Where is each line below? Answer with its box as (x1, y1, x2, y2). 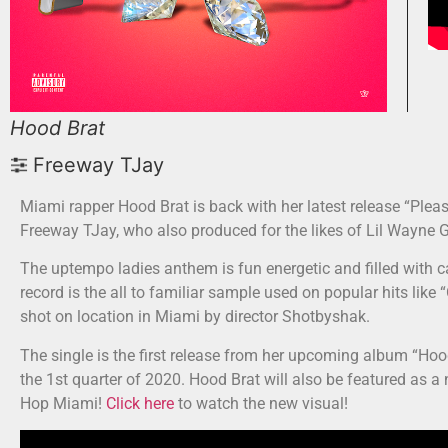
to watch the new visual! (174, 393, 348, 413)
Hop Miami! (20, 393, 106, 413)
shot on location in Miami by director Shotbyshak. (20, 307, 370, 327)
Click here (106, 393, 174, 413)
